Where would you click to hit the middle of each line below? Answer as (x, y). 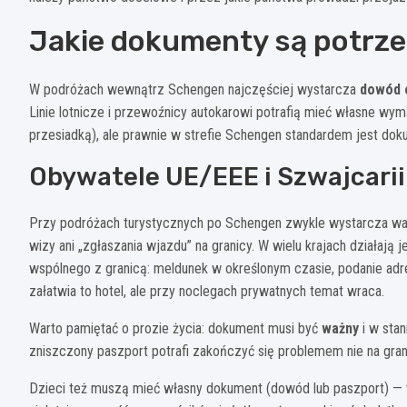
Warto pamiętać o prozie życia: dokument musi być (175, 328)
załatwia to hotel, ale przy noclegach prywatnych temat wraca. (207, 291)
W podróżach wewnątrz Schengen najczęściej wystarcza (194, 89)
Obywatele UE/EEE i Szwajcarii (217, 176)
